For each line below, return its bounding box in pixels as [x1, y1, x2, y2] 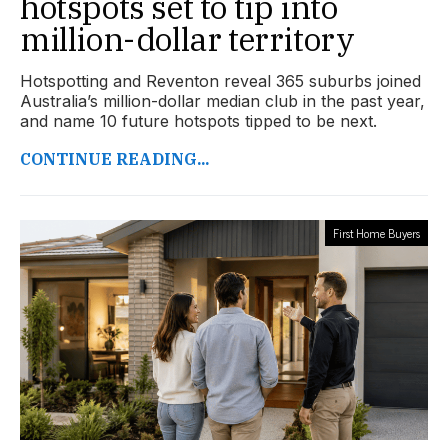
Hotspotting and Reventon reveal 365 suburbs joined [20, 71, 421, 92]
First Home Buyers [333, 223, 420, 244]
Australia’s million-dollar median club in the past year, [20, 91, 425, 112]
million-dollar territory [20, 18, 355, 61]
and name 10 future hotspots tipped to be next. [20, 111, 377, 132]
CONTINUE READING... [20, 149, 209, 170]
